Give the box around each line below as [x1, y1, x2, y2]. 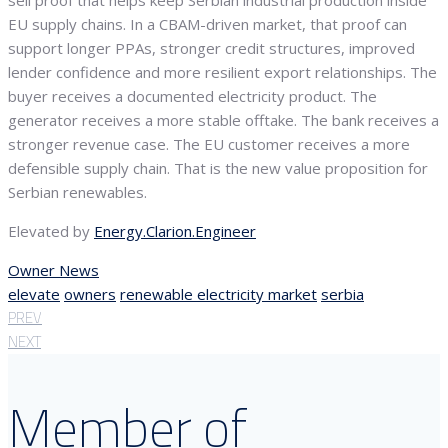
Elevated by [8, 221, 94, 242]
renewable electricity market [120, 284, 317, 305]
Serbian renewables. [8, 182, 147, 203]
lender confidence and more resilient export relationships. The [8, 62, 437, 83]
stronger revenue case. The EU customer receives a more [8, 134, 410, 155]
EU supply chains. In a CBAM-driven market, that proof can [8, 14, 407, 35]
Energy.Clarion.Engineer [94, 221, 256, 242]
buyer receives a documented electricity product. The [8, 86, 377, 107]
